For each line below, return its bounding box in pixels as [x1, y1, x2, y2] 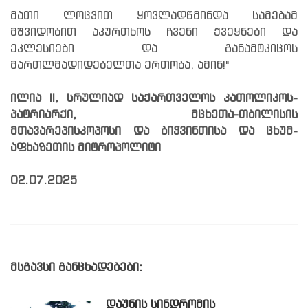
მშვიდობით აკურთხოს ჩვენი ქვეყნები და [10, 26, 298, 38]
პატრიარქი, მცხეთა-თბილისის [10, 109, 298, 121]
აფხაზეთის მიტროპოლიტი [10, 142, 161, 154]
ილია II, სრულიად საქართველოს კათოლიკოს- [10, 92, 298, 104]
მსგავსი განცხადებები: [10, 261, 142, 274]
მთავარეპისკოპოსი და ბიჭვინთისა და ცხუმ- [10, 125, 298, 137]
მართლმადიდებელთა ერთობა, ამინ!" [10, 59, 229, 71]
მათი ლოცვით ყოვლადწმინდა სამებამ [10, 10, 298, 22]
